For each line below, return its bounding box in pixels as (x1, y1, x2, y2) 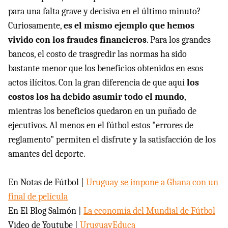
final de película (8, 191, 68, 202)
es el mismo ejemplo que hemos (64, 20, 194, 31)
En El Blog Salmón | (8, 206, 83, 216)
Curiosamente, (8, 20, 64, 31)
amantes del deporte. (8, 149, 85, 159)
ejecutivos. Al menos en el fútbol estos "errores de (8, 120, 193, 131)
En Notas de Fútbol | (8, 177, 86, 188)
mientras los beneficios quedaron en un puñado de (8, 106, 196, 117)
